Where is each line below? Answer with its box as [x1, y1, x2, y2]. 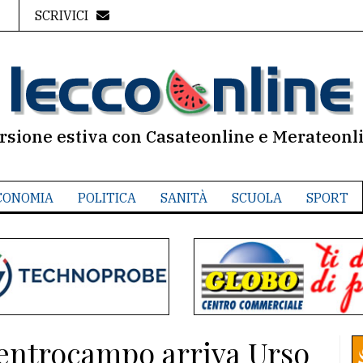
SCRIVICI [34, 7, 88, 23]
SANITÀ [160, 190, 207, 206]
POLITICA [77, 190, 136, 206]
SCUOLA [231, 190, 282, 206]
